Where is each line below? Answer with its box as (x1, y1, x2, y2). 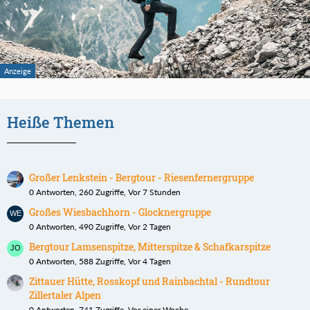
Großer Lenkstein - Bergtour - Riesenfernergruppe (29, 171, 254, 185)
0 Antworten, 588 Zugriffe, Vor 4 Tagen (29, 256, 171, 267)
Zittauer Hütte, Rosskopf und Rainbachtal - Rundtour (29, 275, 270, 289)
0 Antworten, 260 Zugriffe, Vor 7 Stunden (29, 187, 181, 198)
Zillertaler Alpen (29, 289, 101, 302)
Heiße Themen (7, 112, 114, 133)
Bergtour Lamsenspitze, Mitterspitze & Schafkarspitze (29, 240, 271, 254)
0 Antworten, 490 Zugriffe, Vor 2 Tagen (29, 221, 171, 232)
